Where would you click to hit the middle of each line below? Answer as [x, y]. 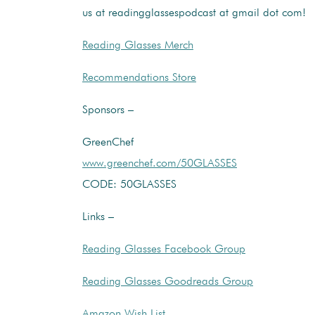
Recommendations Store [139, 78]
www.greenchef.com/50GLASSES [160, 163]
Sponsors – [108, 110]
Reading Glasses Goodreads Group [168, 282]
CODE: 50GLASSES [129, 185]
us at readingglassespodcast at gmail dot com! [194, 13]
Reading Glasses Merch [138, 45]
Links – [98, 217]
